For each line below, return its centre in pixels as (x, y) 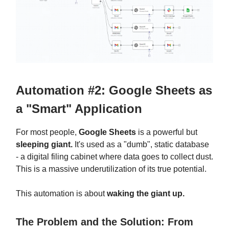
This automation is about (61, 193)
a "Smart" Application (79, 108)
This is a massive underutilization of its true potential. (111, 169)
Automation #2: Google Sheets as (114, 90)
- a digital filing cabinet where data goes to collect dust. (114, 156)
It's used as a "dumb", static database (141, 144)
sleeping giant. (44, 144)
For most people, (47, 132)
